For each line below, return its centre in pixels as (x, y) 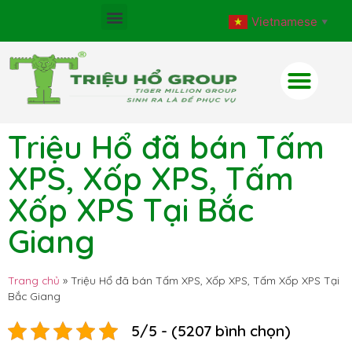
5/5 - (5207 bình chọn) (211, 331)
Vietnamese (285, 21)
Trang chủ (34, 280)
